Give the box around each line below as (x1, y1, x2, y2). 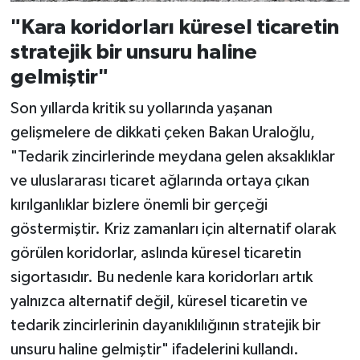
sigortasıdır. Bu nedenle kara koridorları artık (10, 269, 313, 286)
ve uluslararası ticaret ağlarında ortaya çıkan (10, 173, 309, 190)
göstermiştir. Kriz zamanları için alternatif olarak (10, 221, 336, 238)
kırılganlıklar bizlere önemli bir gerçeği (10, 197, 268, 214)
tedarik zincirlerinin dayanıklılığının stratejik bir (10, 317, 321, 334)
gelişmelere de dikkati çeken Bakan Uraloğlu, (10, 125, 315, 141)
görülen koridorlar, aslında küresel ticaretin (10, 245, 301, 262)
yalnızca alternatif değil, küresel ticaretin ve (10, 293, 308, 310)
